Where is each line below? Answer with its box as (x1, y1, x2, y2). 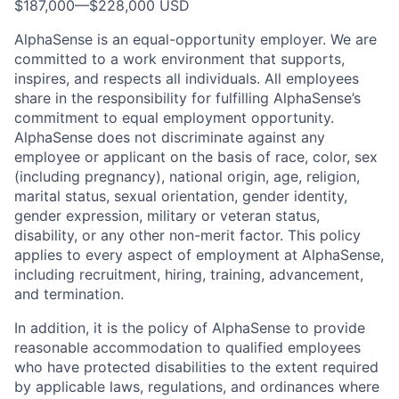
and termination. (14, 284, 124, 303)
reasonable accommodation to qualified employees (14, 338, 361, 356)
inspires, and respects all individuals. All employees (14, 69, 359, 87)
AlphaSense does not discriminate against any (14, 127, 325, 146)
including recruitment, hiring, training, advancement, (14, 265, 363, 283)
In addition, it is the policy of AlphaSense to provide (14, 318, 365, 337)
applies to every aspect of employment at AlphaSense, (14, 245, 384, 264)
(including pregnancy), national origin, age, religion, (14, 167, 360, 185)
